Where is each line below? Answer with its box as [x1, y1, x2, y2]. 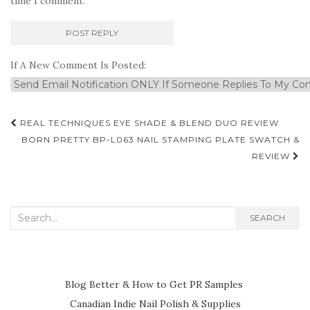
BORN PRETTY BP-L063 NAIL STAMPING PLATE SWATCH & [21, 134, 300, 145]
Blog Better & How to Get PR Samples [64, 278, 246, 291]
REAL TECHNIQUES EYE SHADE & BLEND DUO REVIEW [17, 118, 279, 129]
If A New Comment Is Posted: [10, 59, 146, 72]
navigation [10, 134, 113, 158]
